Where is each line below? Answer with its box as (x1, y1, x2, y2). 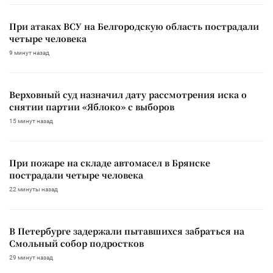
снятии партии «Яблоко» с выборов (9, 100, 174, 113)
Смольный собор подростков (9, 236, 144, 249)
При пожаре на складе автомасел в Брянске (9, 156, 210, 169)
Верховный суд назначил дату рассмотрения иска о (9, 88, 247, 101)
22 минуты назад (9, 185, 58, 193)
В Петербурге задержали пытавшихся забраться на (9, 224, 244, 237)
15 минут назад (9, 117, 53, 124)
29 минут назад (9, 253, 53, 261)
